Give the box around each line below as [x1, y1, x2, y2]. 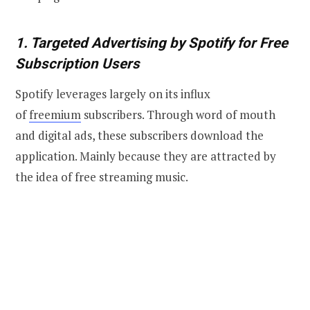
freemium [29, 106, 81, 122]
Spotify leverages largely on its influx [15, 85, 210, 102]
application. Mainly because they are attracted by [15, 147, 276, 164]
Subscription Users [15, 55, 140, 72]
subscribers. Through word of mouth [84, 106, 275, 122]
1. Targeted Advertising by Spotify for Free [15, 34, 288, 51]
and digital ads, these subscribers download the [15, 127, 264, 143]
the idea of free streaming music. [15, 168, 188, 185]
